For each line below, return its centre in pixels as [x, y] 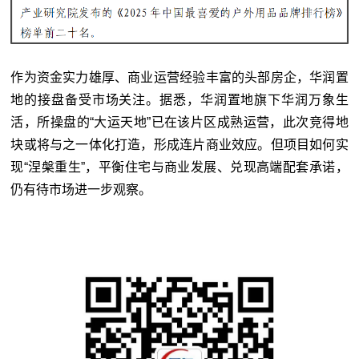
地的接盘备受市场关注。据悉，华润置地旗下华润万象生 [179, 100]
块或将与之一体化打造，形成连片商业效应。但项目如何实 [179, 145]
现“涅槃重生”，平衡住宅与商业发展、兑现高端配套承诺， [179, 167]
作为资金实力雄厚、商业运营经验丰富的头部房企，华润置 [179, 78]
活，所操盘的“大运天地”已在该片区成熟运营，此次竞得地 [179, 123]
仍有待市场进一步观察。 [81, 190]
